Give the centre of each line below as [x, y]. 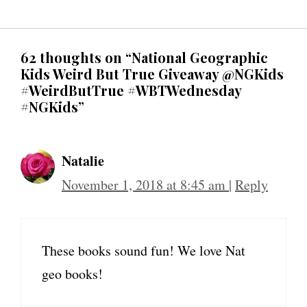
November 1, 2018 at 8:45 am [145, 185]
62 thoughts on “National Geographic [144, 58]
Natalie [83, 161]
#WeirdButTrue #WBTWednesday [131, 90]
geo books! [72, 274]
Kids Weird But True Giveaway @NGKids [152, 74]
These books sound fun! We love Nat [144, 251]
